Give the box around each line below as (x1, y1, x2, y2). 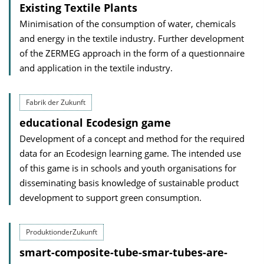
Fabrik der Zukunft (26, 97, 85, 107)
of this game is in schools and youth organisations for (19, 162, 236, 174)
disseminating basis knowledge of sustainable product (19, 177, 239, 189)
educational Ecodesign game (19, 115, 171, 130)
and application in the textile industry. (19, 62, 173, 74)
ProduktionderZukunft (26, 227, 97, 237)
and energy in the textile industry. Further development (19, 32, 244, 44)
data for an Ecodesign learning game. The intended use (19, 147, 241, 159)
